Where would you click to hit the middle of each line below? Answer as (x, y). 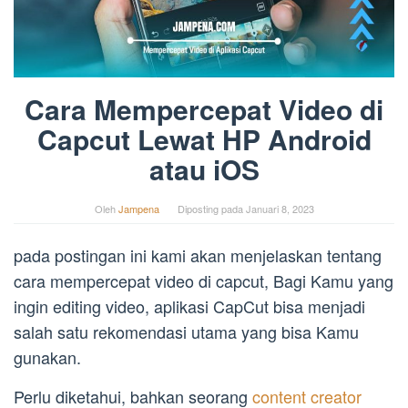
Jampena (138, 209)
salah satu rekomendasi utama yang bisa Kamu (186, 332)
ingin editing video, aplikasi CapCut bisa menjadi (189, 306)
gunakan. (47, 357)
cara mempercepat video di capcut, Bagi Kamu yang (204, 281)
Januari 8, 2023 (280, 209)
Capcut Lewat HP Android (204, 139)
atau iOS (204, 169)
